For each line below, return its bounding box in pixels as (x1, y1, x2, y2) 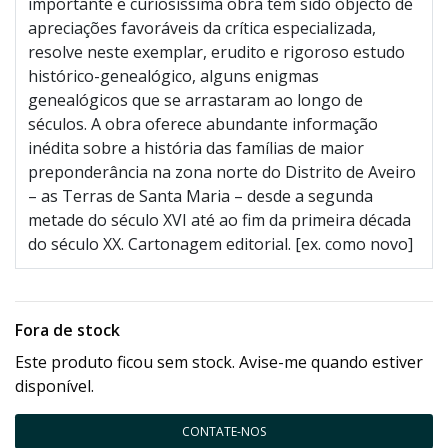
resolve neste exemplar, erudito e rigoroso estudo (28, 41, 405, 63)
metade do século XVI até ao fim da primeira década (28, 209, 411, 231)
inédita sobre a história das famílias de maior (28, 137, 364, 159)
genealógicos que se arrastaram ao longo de (28, 89, 363, 111)
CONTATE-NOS (182, 423, 266, 440)
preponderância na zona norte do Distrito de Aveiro (28, 161, 416, 183)
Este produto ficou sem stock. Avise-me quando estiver (15, 351, 423, 373)
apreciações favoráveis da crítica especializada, (28, 17, 376, 39)
